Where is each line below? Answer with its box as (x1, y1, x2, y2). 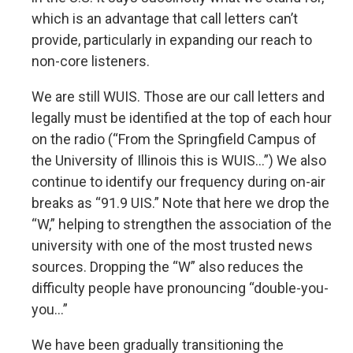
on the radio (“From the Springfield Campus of (32, 131, 317, 147)
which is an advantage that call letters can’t (32, 10, 298, 27)
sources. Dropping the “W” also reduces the (32, 258, 303, 275)
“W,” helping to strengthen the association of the (32, 216, 332, 232)
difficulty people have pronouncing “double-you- (32, 280, 329, 296)
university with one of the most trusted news (32, 237, 313, 254)
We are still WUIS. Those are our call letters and (32, 88, 325, 105)
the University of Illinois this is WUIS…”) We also (32, 152, 326, 169)
